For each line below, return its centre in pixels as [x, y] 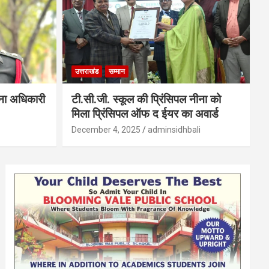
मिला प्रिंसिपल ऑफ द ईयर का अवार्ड [145, 113]
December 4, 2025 [106, 129]
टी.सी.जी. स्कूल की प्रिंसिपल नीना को [146, 99]
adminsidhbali [174, 129]
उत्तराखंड [86, 71]
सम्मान [116, 71]
